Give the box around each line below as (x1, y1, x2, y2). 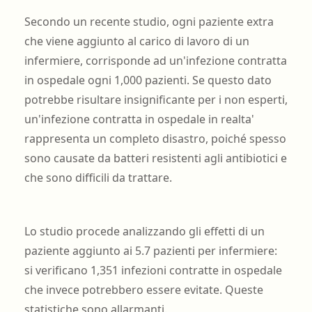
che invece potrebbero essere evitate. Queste (24, 282, 263, 298)
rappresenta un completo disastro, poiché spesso (24, 131, 286, 147)
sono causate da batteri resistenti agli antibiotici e (24, 150, 287, 166)
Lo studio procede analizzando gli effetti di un (24, 224, 265, 240)
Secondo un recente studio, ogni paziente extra (24, 14, 274, 30)
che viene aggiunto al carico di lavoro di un (24, 33, 249, 49)
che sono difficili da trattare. (24, 170, 172, 186)
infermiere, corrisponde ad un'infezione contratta (24, 53, 287, 69)
